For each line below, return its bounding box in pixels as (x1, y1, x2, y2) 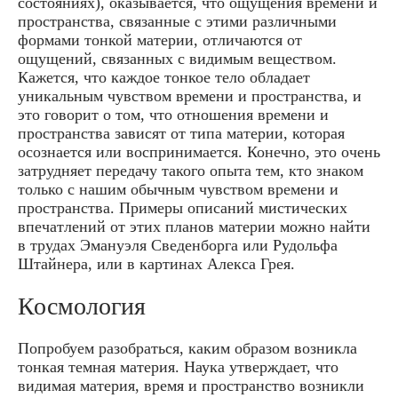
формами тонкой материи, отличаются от (18, 30, 302, 49)
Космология (18, 291, 146, 320)
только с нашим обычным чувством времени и (18, 179, 338, 198)
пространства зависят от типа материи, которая (18, 123, 345, 142)
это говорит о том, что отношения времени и (18, 105, 329, 123)
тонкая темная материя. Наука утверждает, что (18, 357, 338, 376)
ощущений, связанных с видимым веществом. (18, 49, 337, 68)
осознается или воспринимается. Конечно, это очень (18, 142, 380, 161)
